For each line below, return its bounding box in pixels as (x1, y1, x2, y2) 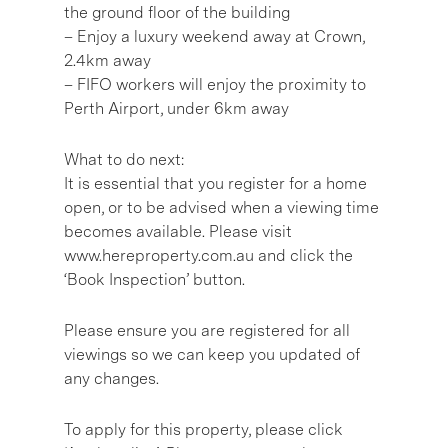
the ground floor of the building (64, 2, 290, 22)
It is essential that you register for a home (64, 173, 367, 193)
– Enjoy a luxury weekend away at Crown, (64, 26, 365, 46)
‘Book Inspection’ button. (64, 269, 245, 289)
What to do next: (64, 149, 184, 169)
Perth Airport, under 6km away (64, 98, 289, 118)
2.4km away (64, 50, 151, 70)
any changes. (64, 368, 159, 388)
